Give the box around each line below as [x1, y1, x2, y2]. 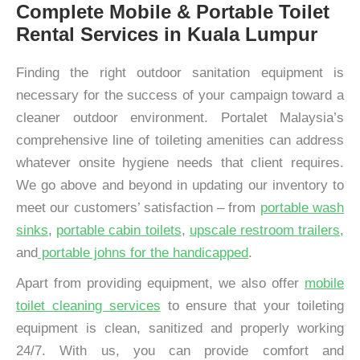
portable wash [260, 200, 345, 215]
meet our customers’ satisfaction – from [16, 200, 260, 215]
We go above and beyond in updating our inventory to [16, 178, 344, 193]
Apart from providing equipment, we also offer [16, 276, 305, 291]
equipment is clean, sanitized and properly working [16, 321, 344, 336]
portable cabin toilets [56, 223, 182, 238]
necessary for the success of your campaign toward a [16, 88, 344, 103]
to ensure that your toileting [160, 298, 345, 313]
